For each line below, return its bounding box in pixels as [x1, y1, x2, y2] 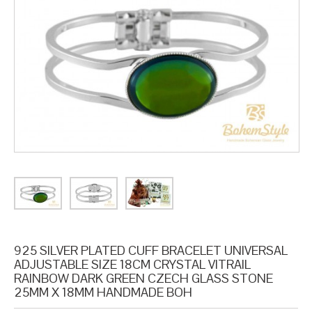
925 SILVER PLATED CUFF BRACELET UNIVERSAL [14, 242, 288, 259]
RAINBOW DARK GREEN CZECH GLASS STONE [14, 270, 273, 287]
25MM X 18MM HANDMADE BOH [14, 284, 192, 301]
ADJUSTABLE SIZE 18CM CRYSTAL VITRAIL [14, 256, 251, 273]
